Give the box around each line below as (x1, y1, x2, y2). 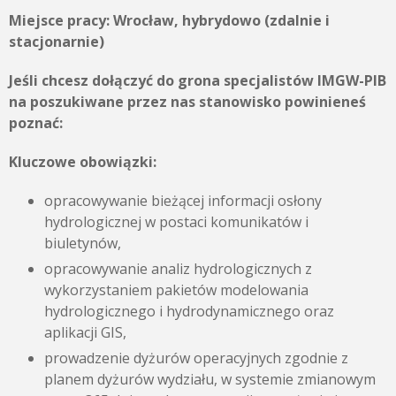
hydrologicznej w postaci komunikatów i (44, 212, 308, 232)
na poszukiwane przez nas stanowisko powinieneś (9, 92, 366, 111)
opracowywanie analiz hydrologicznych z (44, 259, 312, 278)
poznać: (9, 113, 63, 133)
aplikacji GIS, (44, 323, 126, 342)
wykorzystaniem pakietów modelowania (44, 280, 308, 300)
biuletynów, (44, 233, 121, 253)
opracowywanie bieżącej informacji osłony (44, 191, 322, 210)
